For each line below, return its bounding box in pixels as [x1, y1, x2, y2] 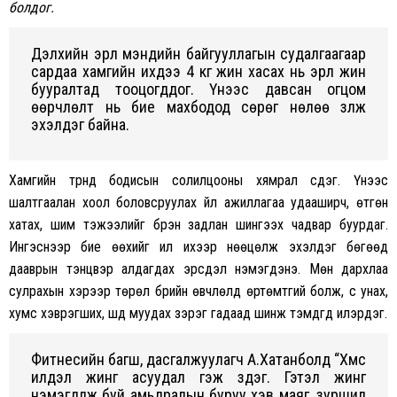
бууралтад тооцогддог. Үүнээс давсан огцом [31, 80, 366, 99]
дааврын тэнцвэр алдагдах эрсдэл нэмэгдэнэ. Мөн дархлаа [9, 261, 388, 278]
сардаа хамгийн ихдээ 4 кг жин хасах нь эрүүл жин [31, 62, 366, 82]
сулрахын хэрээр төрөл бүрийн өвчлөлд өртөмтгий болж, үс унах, [9, 283, 388, 300]
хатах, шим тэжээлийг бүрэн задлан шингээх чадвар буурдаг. [9, 216, 388, 234]
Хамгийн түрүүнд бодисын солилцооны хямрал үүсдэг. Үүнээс [9, 172, 388, 190]
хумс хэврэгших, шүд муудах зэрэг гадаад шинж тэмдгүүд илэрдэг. [9, 305, 387, 323]
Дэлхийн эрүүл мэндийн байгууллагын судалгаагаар [31, 44, 366, 64]
